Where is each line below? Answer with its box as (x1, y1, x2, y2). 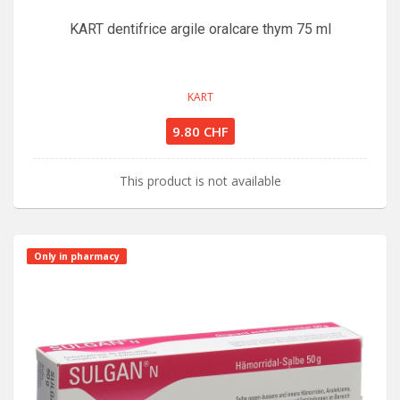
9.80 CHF (171, 122, 229, 140)
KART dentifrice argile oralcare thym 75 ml (69, 21, 331, 37)
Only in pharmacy (34, 250, 120, 262)
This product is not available (119, 172, 281, 189)
